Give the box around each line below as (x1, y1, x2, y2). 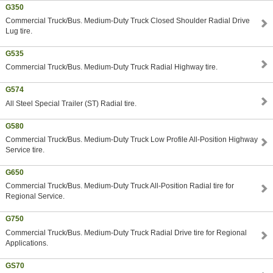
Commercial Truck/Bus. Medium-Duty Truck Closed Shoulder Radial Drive (5, 16, 250, 26)
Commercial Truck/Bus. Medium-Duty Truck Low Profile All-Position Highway (5, 135, 258, 144)
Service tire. (5, 145, 44, 154)
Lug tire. (5, 27, 32, 36)
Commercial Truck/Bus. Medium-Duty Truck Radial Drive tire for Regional (5, 228, 247, 237)
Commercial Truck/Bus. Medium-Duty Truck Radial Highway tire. (5, 63, 218, 72)
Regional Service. (5, 192, 65, 201)
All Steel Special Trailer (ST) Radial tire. (5, 99, 136, 108)
